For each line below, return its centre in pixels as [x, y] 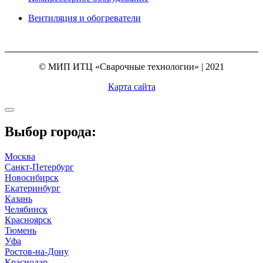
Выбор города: [50, 132]
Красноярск [28, 220]
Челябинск [26, 210]
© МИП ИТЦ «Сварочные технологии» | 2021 [131, 67]
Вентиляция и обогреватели [85, 18]
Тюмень [21, 231]
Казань [18, 199]
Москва [20, 157]
